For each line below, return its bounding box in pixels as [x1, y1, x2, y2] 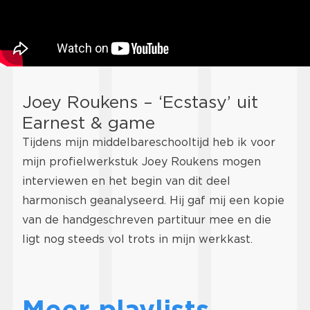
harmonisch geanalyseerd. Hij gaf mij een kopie [22, 194, 284, 208]
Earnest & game [22, 112, 155, 134]
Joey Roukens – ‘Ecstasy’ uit [22, 91, 258, 113]
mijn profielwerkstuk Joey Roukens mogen [22, 155, 261, 169]
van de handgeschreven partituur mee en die [22, 213, 271, 227]
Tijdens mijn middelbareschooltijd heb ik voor [22, 136, 275, 149]
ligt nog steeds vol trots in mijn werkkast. [22, 232, 253, 246]
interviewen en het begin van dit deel [22, 174, 230, 188]
